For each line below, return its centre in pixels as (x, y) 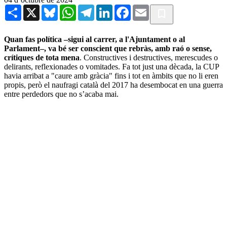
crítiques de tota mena (42, 57)
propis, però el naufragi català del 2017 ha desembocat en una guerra (113, 85)
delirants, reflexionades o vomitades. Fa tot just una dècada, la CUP (111, 66)
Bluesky (71, 8)
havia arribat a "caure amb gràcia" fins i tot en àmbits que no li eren (111, 75)
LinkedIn (127, 8)
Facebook (146, 8)
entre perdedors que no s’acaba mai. (62, 94)
